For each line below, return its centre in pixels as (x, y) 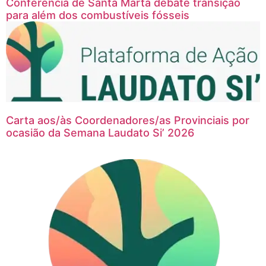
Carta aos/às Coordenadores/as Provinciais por (128, 120)
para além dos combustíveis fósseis (98, 15)
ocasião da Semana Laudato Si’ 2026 (100, 132)
